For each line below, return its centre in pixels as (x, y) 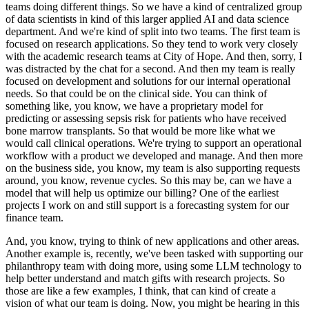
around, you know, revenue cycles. (81, 181)
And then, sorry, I (264, 57)
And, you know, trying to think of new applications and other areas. (152, 241)
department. (31, 32)
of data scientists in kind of (63, 19)
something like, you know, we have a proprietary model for (134, 106)
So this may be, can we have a (226, 181)
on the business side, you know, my (83, 168)
